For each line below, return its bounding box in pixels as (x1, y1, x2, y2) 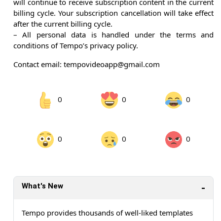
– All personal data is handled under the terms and (13, 30, 214, 40)
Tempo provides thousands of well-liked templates (22, 208, 193, 218)
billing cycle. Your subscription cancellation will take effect (13, 8, 214, 18)
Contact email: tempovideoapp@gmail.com (13, 59, 160, 70)
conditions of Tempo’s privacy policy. (13, 40, 138, 51)
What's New (22, 182, 63, 191)
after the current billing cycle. (13, 19, 112, 29)
